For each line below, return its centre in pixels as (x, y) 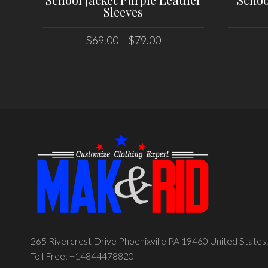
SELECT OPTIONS (123, 61)
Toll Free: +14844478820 (82, 255)
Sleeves (123, 11)
